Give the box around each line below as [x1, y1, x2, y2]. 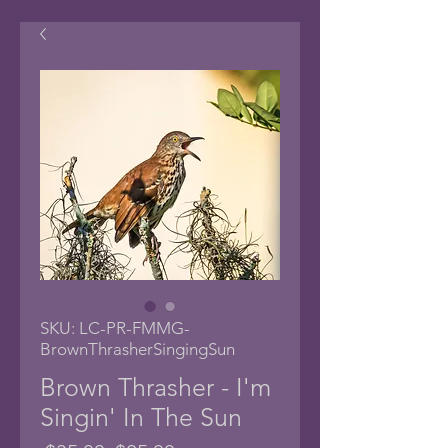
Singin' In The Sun [40, 402, 242, 433]
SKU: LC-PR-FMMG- [40, 318, 190, 339]
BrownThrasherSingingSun [40, 339, 235, 360]
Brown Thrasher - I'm [40, 372, 271, 403]
